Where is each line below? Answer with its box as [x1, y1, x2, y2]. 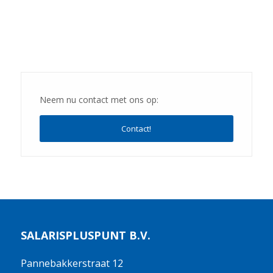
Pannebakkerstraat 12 [20, 257, 123, 271]
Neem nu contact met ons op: [39, 93, 158, 105]
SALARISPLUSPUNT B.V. [20, 227, 151, 243]
